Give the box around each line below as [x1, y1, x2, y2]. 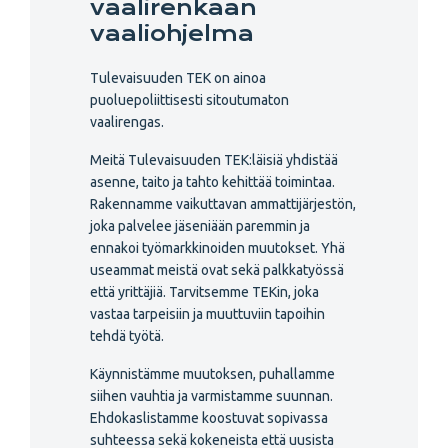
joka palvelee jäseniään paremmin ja [90, 218, 310, 234]
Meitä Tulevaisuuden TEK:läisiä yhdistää [90, 152, 338, 168]
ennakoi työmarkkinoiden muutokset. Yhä [90, 240, 345, 256]
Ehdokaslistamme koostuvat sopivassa [90, 410, 328, 426]
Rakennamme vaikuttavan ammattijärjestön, [90, 196, 356, 212]
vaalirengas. [90, 114, 164, 130]
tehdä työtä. [90, 328, 164, 344]
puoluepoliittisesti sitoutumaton [90, 92, 289, 108]
